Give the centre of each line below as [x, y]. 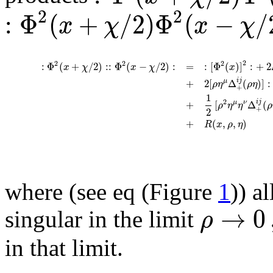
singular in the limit [102, 219]
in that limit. [64, 248]
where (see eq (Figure [112, 191]
